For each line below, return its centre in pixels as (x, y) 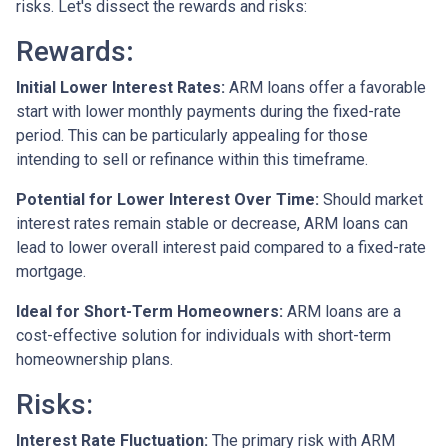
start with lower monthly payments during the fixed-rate (208, 111)
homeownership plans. (94, 359)
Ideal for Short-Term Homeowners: (149, 311)
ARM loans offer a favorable (325, 87)
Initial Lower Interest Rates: (120, 87)
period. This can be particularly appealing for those (192, 135)
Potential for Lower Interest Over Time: (167, 199)
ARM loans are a (342, 311)
